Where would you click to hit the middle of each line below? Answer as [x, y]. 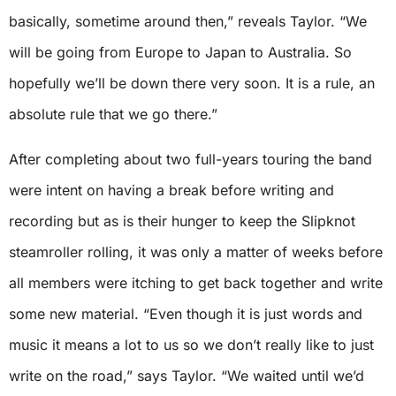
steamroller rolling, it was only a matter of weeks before [196, 251]
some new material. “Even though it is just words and [186, 313]
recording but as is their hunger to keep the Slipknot [182, 221]
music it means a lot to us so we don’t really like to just [191, 344]
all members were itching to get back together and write [196, 282]
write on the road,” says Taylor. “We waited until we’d [187, 375]
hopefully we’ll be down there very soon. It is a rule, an [192, 83]
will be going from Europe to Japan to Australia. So [180, 52]
